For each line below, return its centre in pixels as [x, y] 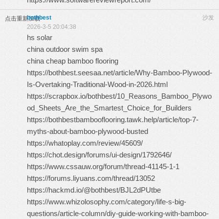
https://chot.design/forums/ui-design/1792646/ [99, 155]
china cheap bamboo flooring [73, 61]
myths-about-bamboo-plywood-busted [88, 131]
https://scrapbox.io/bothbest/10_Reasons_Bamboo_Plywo [119, 96]
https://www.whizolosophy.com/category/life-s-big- [107, 202]
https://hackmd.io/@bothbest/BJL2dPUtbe [94, 190]
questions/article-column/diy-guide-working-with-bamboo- [118, 213]
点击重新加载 [22, 19]
